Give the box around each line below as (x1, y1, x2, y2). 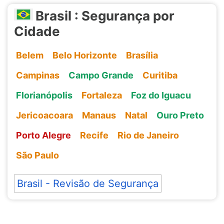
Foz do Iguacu (130, 89, 191, 100)
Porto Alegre (15, 129, 71, 140)
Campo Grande (68, 69, 133, 80)
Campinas (15, 69, 59, 80)
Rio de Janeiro (117, 129, 179, 140)
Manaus (81, 109, 116, 120)
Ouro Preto (156, 109, 204, 120)
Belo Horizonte (52, 49, 117, 60)
